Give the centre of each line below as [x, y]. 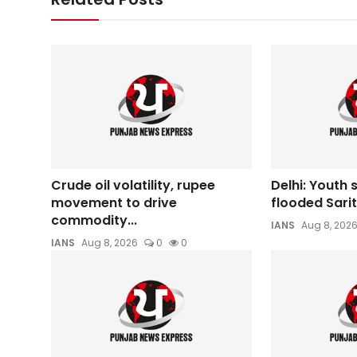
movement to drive [114, 202]
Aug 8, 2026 [110, 242]
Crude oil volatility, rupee [133, 185]
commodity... [94, 220]
